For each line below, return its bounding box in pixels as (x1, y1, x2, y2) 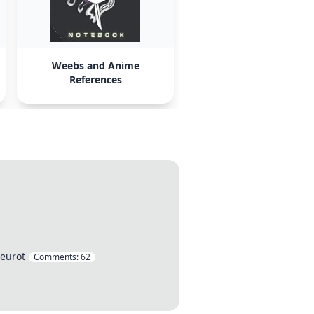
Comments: (34, 251, 81, 263)
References (69, 73, 122, 86)
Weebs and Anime (51, 59, 139, 72)
